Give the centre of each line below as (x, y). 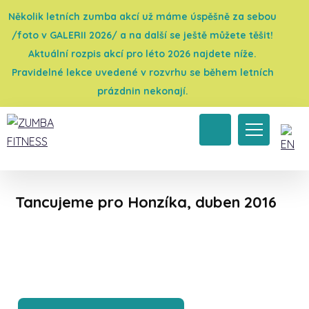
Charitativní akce (120, 162)
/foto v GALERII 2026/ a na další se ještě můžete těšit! (142, 35)
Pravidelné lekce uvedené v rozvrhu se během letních (142, 72)
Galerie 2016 (62, 162)
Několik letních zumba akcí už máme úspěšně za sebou (142, 17)
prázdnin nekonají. (142, 91)
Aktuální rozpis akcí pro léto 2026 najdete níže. (142, 54)
